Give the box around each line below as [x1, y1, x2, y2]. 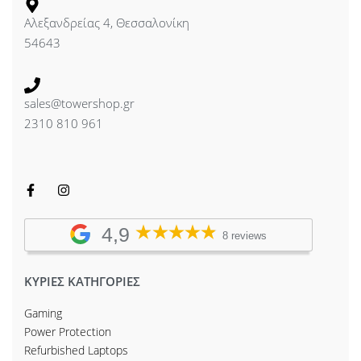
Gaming [24, 305, 62, 322]
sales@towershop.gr [24, 95, 135, 112]
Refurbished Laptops [24, 342, 128, 359]
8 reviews [222, 230, 268, 243]
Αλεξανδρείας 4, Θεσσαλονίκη [24, 15, 189, 31]
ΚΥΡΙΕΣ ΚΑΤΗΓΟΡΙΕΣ [24, 273, 140, 290]
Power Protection [24, 324, 111, 340]
